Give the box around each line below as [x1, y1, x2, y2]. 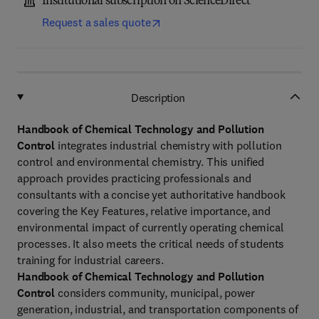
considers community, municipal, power [55, 286, 255, 300]
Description [131, 90, 185, 105]
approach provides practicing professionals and [17, 171, 251, 185]
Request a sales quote [42, 15, 151, 29]
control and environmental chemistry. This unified [17, 155, 265, 169]
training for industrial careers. [17, 253, 164, 267]
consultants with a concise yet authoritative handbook [17, 187, 286, 202]
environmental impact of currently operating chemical [17, 220, 284, 234]
